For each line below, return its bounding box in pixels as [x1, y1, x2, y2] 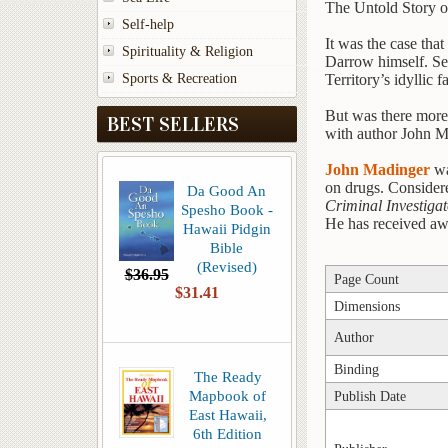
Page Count [334, 271, 399, 288]
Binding [334, 361, 379, 378]
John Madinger [325, 161, 430, 179]
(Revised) [196, 258, 257, 275]
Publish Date [334, 388, 406, 405]
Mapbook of [189, 387, 266, 404]
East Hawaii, [188, 406, 267, 423]
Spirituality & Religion [122, 44, 253, 59]
